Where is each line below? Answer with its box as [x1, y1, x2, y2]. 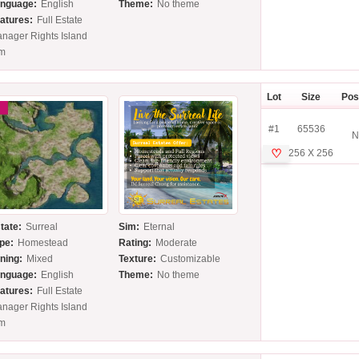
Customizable [160, 253, 221, 265]
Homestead [18, 237, 69, 249]
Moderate [155, 237, 198, 249]
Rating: [119, 237, 152, 249]
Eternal [143, 221, 175, 233]
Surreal [26, 221, 58, 233]
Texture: [119, 253, 157, 265]
